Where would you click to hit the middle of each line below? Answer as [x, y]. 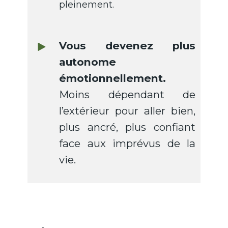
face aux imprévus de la [127, 144]
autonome [88, 62]
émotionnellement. [113, 78]
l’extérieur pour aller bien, [127, 111]
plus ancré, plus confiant [127, 127]
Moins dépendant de [127, 95]
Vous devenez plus [127, 46]
